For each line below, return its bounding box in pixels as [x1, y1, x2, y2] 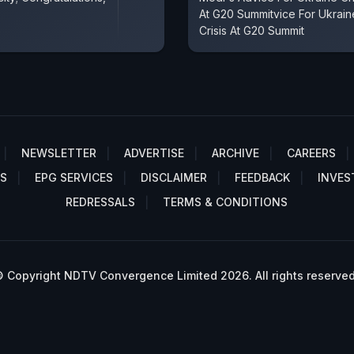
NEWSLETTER [21, 145, 96, 160]
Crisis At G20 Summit [199, 23, 304, 37]
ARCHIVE [212, 145, 259, 160]
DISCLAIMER [141, 170, 207, 184]
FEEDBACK [235, 170, 290, 184]
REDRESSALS [65, 194, 135, 209]
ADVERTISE [124, 145, 184, 160]
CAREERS [287, 145, 336, 160]
